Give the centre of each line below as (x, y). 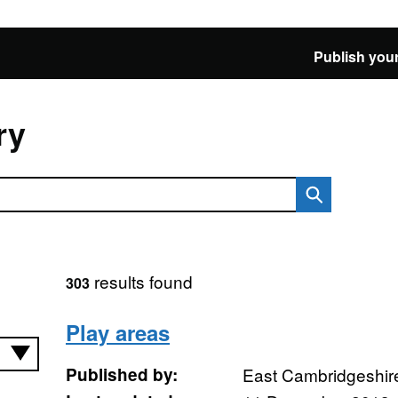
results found (141, 281)
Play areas (117, 332)
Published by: (121, 374)
